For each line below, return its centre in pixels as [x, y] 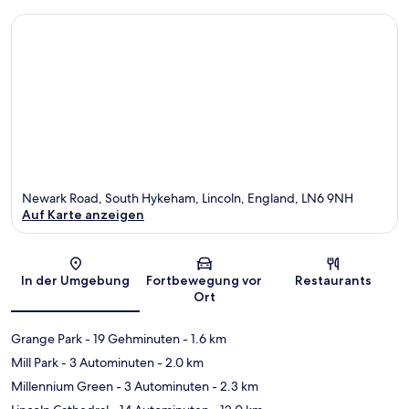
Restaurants [334, 281]
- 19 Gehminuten [131, 339]
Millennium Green [62, 387]
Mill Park [35, 363]
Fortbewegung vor [204, 281]
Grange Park [47, 339]
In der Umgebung [76, 281]
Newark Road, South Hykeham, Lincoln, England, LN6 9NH [188, 199]
